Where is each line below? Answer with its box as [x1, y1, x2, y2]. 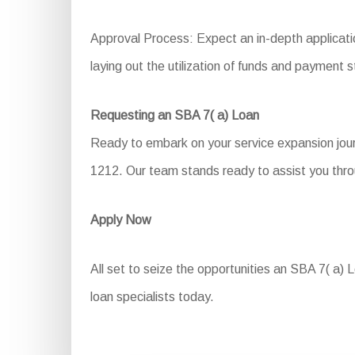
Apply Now [90, 212, 151, 227]
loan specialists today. [90, 289, 214, 303]
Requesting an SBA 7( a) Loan [90, 108, 259, 122]
